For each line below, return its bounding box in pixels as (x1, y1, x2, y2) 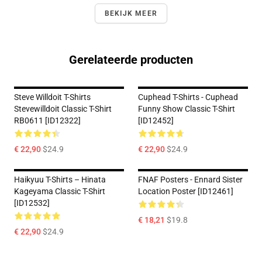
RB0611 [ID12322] (14, 116, 81, 125)
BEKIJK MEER (104, 9, 158, 18)
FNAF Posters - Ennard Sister (138, 175, 243, 184)
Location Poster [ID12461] (138, 187, 233, 196)
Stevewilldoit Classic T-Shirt (14, 104, 112, 113)
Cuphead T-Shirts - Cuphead (138, 92, 238, 102)
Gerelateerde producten (69, 53, 193, 67)
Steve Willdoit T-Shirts (14, 92, 91, 102)
